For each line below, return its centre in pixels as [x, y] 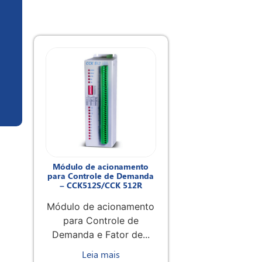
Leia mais [101, 254]
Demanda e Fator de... [101, 235]
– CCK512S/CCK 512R [101, 185]
